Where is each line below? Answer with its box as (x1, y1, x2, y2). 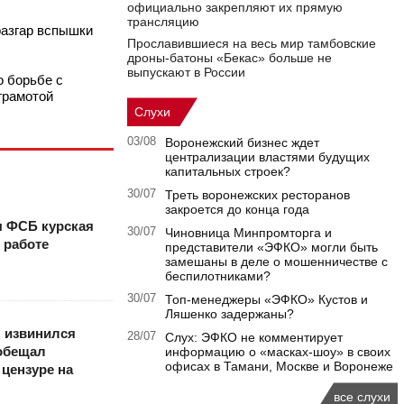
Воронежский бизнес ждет (165, 135, 319, 151)
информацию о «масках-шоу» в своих (165, 344, 390, 360)
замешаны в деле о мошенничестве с (165, 254, 388, 270)
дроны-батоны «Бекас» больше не (127, 50, 332, 66)
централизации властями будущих (165, 150, 370, 165)
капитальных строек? (165, 164, 290, 179)
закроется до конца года (165, 202, 309, 217)
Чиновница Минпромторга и (165, 225, 332, 241)
